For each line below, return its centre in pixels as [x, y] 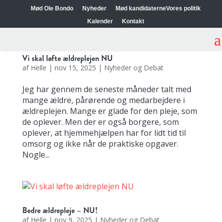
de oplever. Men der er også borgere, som [100, 122]
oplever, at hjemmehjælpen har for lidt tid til [104, 133]
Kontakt [133, 21]
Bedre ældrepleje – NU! [60, 210]
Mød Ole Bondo [52, 8]
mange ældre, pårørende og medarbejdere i [103, 100]
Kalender [100, 21]
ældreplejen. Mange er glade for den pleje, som [110, 111]
